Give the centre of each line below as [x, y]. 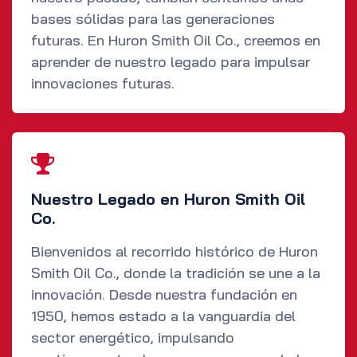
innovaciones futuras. [103, 84]
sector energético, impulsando [133, 338]
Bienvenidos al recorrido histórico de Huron [175, 252]
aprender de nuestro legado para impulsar [171, 62]
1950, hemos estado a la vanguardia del [163, 316]
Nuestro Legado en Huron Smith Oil [168, 199]
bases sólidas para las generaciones [153, 19]
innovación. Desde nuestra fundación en [164, 295]
